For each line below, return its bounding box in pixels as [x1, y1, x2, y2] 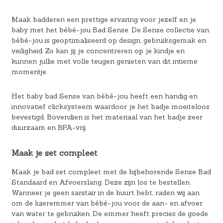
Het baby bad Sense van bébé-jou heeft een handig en [11, 91, 198, 101]
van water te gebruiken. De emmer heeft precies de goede [11, 209, 208, 219]
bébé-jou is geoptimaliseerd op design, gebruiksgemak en [11, 35, 206, 45]
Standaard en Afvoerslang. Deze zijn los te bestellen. [11, 178, 191, 187]
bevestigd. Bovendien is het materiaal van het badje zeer [11, 112, 203, 121]
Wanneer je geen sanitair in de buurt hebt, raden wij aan [11, 188, 200, 198]
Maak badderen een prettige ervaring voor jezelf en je [11, 14, 196, 24]
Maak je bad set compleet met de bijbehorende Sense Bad [11, 167, 211, 177]
